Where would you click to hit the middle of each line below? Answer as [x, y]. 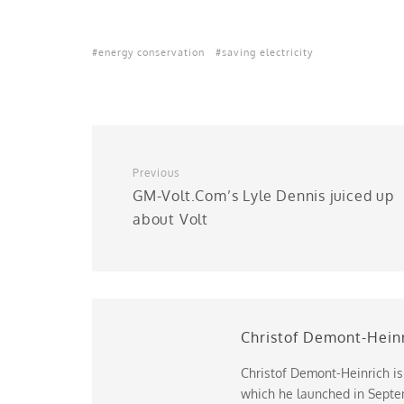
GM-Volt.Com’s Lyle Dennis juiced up [264, 196]
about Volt [171, 219]
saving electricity [267, 52]
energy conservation [151, 52]
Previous [156, 173]
